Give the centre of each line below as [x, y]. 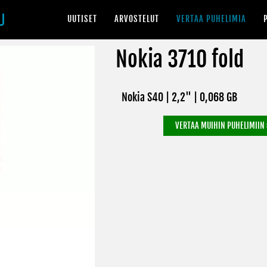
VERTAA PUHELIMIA [211, 19]
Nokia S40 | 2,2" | [161, 97]
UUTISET [82, 19]
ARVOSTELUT [137, 19]
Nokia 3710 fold [180, 59]
